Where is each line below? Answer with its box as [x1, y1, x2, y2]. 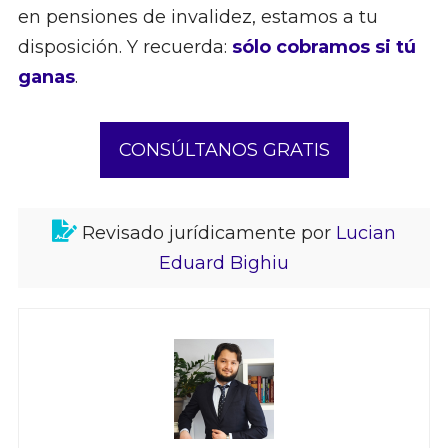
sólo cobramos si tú [231, 36, 416, 59]
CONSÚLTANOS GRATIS [118, 139, 330, 162]
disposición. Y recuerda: [17, 36, 232, 59]
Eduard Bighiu [159, 252, 289, 275]
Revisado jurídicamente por [77, 222, 336, 245]
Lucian [336, 222, 396, 245]
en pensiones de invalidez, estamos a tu [17, 6, 378, 29]
